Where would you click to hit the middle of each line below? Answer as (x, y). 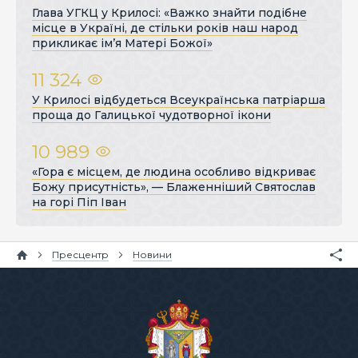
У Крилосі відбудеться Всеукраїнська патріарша (179, 99)
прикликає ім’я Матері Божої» (122, 43)
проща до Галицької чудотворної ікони (151, 115)
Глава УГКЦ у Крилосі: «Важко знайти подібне (169, 12)
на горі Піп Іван (79, 202)
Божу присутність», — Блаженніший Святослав (174, 187)
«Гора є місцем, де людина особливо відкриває (174, 171)
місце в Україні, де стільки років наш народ (165, 28)
